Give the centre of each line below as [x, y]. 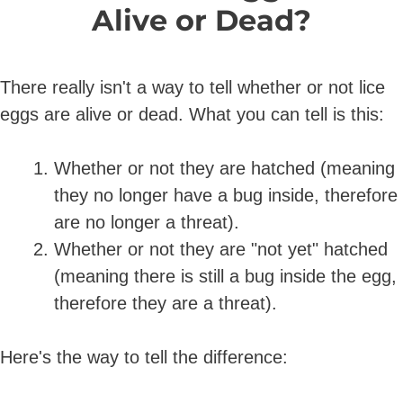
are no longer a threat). [147, 222]
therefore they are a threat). [166, 303]
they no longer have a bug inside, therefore [226, 195]
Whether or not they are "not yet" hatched [221, 249]
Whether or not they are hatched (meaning [224, 168]
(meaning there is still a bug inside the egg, [225, 276]
